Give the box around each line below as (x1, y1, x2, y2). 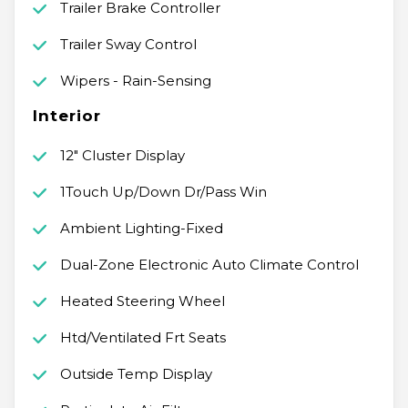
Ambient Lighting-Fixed (59, 219, 223, 238)
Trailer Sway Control (59, 36, 197, 54)
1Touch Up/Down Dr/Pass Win (59, 183, 267, 201)
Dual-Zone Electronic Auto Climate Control (59, 256, 359, 274)
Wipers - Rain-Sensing (59, 72, 211, 90)
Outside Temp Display (59, 365, 212, 383)
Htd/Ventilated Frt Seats (59, 329, 226, 347)
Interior (33, 107, 101, 126)
